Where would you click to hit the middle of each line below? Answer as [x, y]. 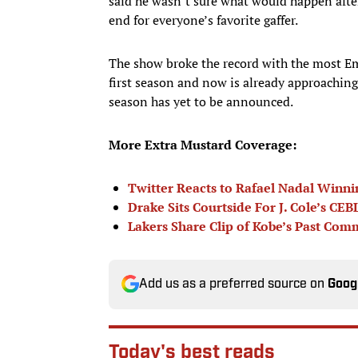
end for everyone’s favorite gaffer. [205, 20]
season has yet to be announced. [202, 101]
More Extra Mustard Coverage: [203, 144]
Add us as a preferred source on [233, 284]
